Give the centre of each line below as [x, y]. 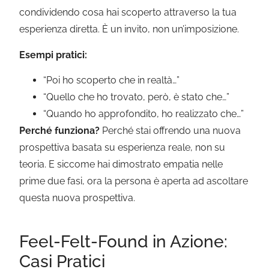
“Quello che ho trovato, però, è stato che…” [137, 97]
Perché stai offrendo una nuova [171, 131]
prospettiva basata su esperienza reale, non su [122, 148]
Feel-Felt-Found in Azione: [124, 242]
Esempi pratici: [53, 55]
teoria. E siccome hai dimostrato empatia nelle [121, 165]
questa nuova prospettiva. [77, 198]
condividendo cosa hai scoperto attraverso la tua [128, 13]
